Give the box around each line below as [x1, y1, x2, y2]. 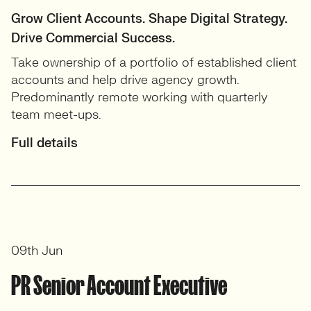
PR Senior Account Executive [11, 271, 227, 300]
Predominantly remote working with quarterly [11, 90, 268, 106]
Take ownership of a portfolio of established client [11, 55, 296, 71]
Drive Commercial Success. [11, 31, 175, 47]
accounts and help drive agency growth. [11, 72, 239, 88]
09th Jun [11, 243, 62, 259]
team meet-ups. [11, 107, 101, 123]
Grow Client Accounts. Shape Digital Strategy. [11, 11, 287, 27]
